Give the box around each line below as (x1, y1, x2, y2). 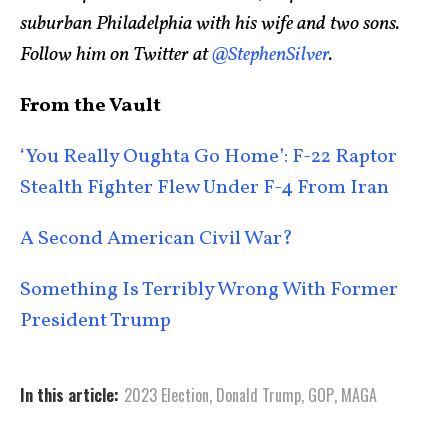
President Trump (20, 307, 171, 336)
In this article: (20, 383, 119, 408)
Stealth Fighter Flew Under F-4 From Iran (20, 174, 389, 203)
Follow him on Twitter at (20, 41, 212, 70)
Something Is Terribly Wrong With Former (20, 276, 398, 305)
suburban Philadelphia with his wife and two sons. (20, 10, 400, 39)
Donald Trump (216, 383, 301, 408)
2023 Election (124, 383, 209, 408)
